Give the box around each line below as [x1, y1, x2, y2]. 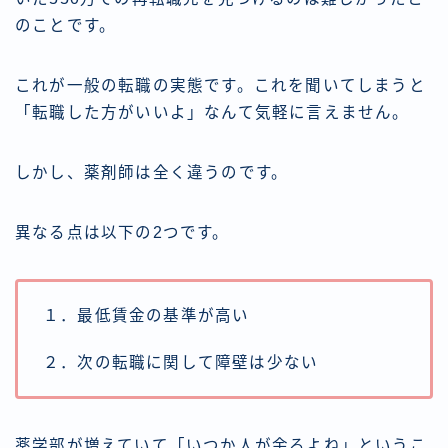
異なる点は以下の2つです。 [15, 224, 230, 242]
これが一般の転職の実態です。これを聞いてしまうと [15, 77, 426, 95]
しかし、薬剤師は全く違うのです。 [15, 164, 289, 182]
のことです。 [15, 17, 117, 35]
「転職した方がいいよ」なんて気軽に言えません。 [15, 104, 410, 122]
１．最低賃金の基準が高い [43, 307, 250, 325]
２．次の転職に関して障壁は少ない [43, 354, 319, 372]
